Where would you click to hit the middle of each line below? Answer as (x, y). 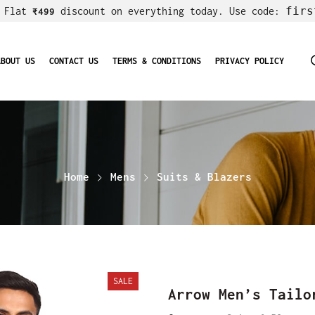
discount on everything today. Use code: (170, 11)
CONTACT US (73, 60)
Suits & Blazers (204, 176)
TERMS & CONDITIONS (156, 60)
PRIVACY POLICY (249, 60)
